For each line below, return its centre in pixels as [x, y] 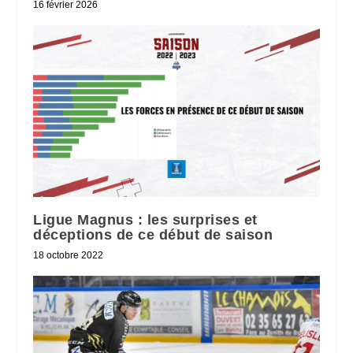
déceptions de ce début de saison [153, 235]
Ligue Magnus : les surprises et [145, 220]
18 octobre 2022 [69, 256]
